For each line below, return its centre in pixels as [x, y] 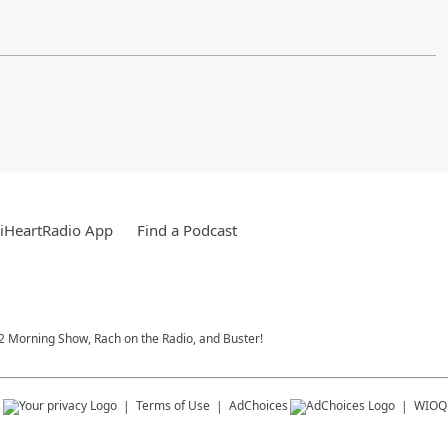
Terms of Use [173, 405]
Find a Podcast [187, 230]
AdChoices [258, 405]
